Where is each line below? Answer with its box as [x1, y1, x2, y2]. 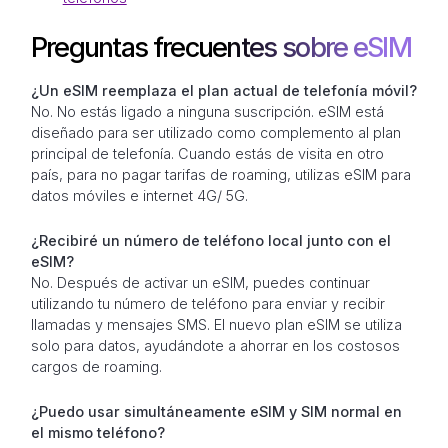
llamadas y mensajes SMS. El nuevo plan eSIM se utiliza [30, 316, 402, 334]
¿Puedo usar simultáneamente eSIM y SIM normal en [30, 403, 402, 421]
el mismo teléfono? [30, 424, 165, 442]
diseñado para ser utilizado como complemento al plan [30, 124, 401, 142]
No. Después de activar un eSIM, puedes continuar [30, 274, 370, 292]
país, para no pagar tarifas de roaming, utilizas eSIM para [30, 166, 411, 184]
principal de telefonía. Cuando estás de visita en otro [30, 145, 384, 163]
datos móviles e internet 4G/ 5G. [30, 187, 248, 205]
